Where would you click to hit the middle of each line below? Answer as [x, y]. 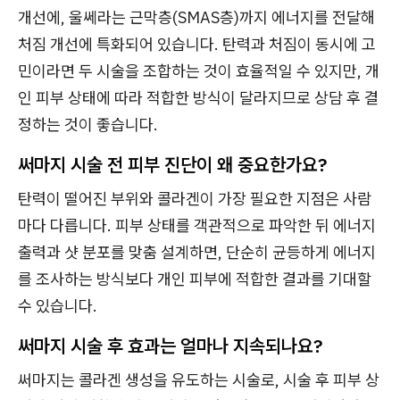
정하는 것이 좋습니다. [88, 125]
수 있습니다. [58, 306]
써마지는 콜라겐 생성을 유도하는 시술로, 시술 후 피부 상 [199, 380]
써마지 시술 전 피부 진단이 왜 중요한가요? [172, 164]
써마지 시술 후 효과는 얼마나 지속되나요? [170, 346]
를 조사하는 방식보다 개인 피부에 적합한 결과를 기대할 [195, 279]
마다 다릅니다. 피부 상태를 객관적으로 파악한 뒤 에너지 [197, 225]
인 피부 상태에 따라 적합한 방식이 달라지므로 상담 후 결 [198, 98]
